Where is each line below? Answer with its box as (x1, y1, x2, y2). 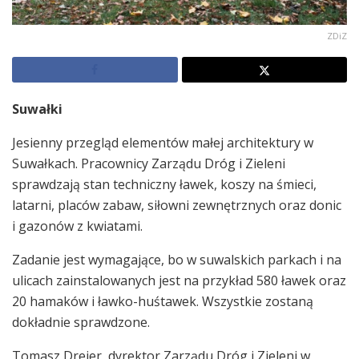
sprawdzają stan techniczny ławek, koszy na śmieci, (12, 175, 317, 194)
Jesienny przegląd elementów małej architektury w (12, 134, 313, 152)
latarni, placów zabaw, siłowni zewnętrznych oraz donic (12, 196, 341, 215)
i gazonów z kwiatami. (12, 217, 143, 236)
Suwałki (12, 100, 63, 119)
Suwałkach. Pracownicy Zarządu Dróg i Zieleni (12, 155, 285, 173)
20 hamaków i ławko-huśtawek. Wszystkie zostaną (12, 292, 313, 311)
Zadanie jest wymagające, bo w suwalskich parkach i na (12, 251, 341, 269)
